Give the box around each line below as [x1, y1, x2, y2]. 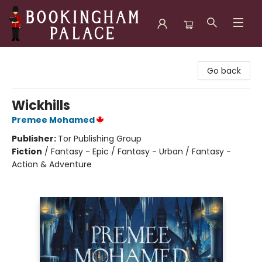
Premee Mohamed [12, 114, 95, 126]
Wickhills [12, 96, 70, 115]
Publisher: [12, 133, 58, 144]
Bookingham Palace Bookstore [9, 52, 132, 64]
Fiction [12, 146, 42, 157]
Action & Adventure [12, 158, 92, 170]
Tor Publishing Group [58, 133, 142, 144]
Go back [207, 65, 241, 77]
